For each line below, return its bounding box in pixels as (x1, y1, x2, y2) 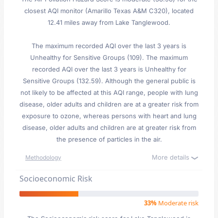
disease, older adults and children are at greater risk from (22, 124, 196, 131)
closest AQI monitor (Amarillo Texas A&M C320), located (24, 7, 194, 15)
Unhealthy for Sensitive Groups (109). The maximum (30, 54, 188, 61)
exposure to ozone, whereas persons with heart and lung (21, 112, 197, 120)
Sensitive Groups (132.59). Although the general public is (22, 77, 196, 85)
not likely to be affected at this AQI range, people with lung (20, 89, 198, 96)
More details (152, 153, 191, 161)
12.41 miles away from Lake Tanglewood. (48, 18, 170, 26)
